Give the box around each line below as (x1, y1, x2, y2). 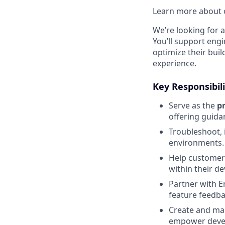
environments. (169, 137, 224, 148)
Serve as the (169, 100, 217, 111)
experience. (153, 58, 196, 69)
